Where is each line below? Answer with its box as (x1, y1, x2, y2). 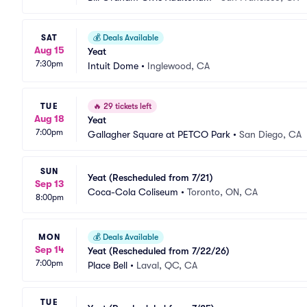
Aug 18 (34, 112, 64, 124)
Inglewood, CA (147, 60, 210, 71)
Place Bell (88, 260, 127, 271)
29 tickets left (101, 101, 151, 111)
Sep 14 (34, 243, 64, 255)
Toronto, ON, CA (187, 186, 258, 197)
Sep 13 (35, 178, 64, 189)
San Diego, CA (239, 129, 302, 140)
